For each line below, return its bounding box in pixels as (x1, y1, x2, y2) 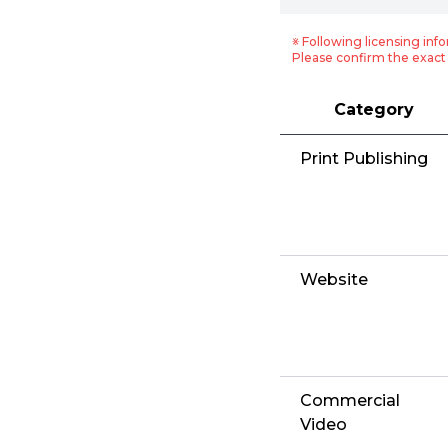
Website (300, 270, 368, 290)
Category (333, 100, 414, 120)
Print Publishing (300, 149, 428, 169)
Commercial (300, 391, 400, 411)
